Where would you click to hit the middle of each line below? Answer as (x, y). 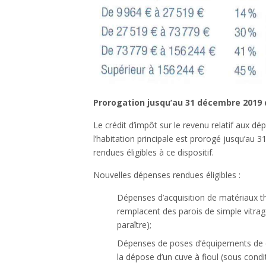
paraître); (134, 224)
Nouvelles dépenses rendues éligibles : (167, 175)
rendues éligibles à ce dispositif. (153, 152)
